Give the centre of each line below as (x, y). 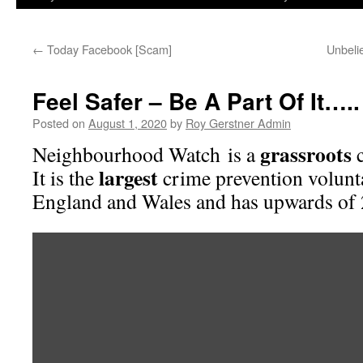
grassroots (306, 154)
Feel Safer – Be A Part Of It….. (196, 101)
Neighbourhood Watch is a (146, 154)
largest (128, 177)
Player (47, 261)
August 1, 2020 (128, 123)
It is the (66, 177)
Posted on (59, 123)
